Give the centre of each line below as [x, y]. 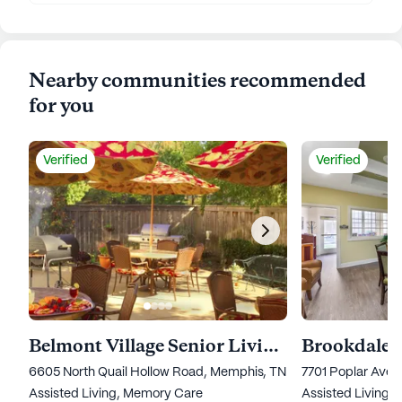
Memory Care [163, 394]
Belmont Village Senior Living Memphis [271, 347]
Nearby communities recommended [197, 82]
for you [61, 107]
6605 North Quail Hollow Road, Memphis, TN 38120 [176, 372]
